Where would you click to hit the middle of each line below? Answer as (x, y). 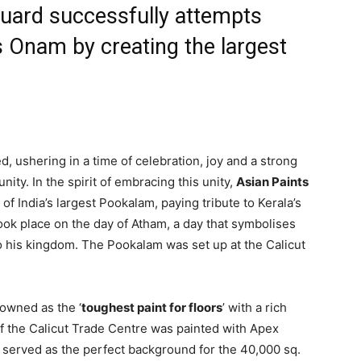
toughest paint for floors (152, 307)
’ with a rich (255, 307)
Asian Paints (272, 182)
